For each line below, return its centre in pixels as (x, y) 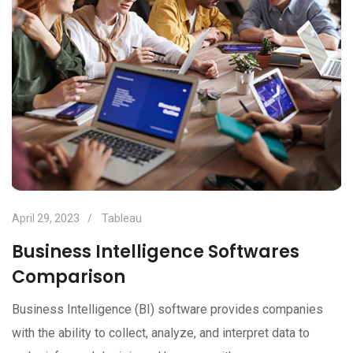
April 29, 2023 (46, 218)
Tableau (122, 218)
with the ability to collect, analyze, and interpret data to (161, 333)
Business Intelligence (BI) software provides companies (167, 309)
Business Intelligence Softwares (156, 251)
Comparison (69, 277)
